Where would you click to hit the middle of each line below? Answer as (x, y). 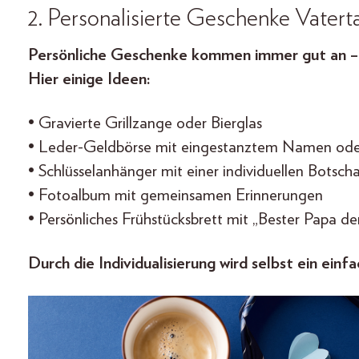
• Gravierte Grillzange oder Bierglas (145, 123)
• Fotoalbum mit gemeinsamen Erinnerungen (175, 195)
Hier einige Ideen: (89, 79)
